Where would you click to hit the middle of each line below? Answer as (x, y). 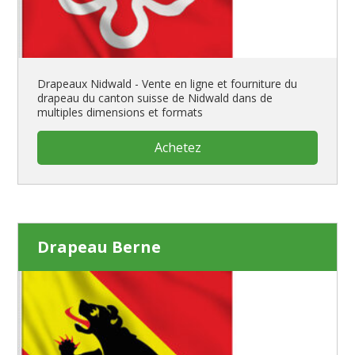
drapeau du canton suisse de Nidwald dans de (155, 97)
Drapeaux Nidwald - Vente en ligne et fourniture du (168, 83)
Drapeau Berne (99, 246)
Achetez (177, 148)
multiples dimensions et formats (120, 112)
